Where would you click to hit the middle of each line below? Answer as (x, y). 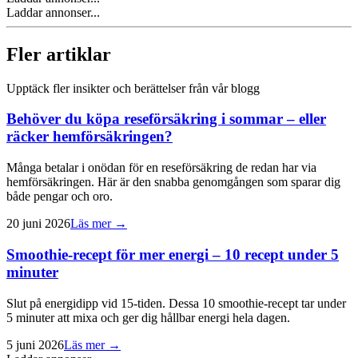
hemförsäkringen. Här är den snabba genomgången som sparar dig (173, 182)
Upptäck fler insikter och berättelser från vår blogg (133, 88)
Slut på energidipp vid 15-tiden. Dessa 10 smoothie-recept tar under (176, 303)
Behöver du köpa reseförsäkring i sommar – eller (166, 119)
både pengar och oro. (60, 197)
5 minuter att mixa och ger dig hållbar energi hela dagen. (148, 317)
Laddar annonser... (53, 12)
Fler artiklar (59, 54)
